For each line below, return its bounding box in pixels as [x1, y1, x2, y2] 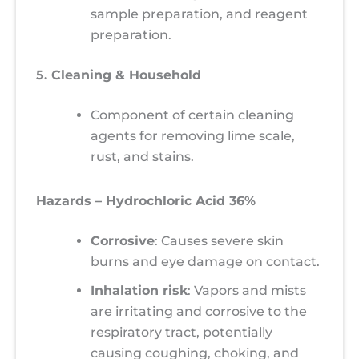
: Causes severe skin [155, 233, 284, 249]
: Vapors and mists [188, 283, 306, 299]
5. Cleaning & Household [36, 67, 201, 83]
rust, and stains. [91, 149, 194, 164]
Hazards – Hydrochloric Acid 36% [36, 193, 256, 209]
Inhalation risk [91, 283, 188, 299]
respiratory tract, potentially [91, 325, 272, 341]
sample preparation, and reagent [91, 6, 308, 22]
